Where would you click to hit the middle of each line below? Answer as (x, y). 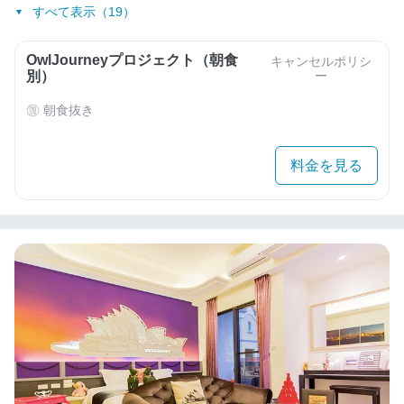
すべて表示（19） (83, 12)
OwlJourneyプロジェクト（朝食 (132, 60)
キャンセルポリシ (321, 62)
